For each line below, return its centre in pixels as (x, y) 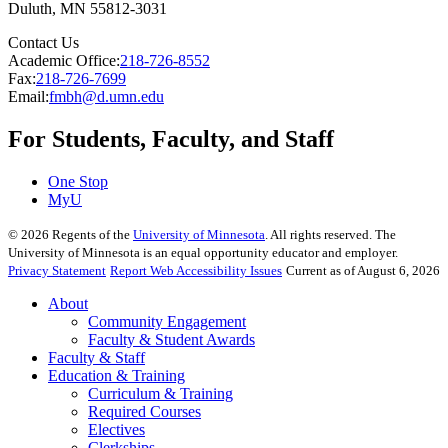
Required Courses (144, 412)
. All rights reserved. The (330, 235)
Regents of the (91, 235)
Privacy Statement (57, 271)
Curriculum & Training (160, 394)
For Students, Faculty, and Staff (171, 139)
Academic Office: (64, 61)
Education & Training (116, 376)
